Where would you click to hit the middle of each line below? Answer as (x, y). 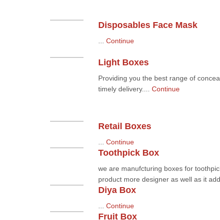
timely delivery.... (125, 89)
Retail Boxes (124, 126)
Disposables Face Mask (148, 25)
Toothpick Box (128, 153)
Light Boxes (123, 62)
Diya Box (117, 190)
